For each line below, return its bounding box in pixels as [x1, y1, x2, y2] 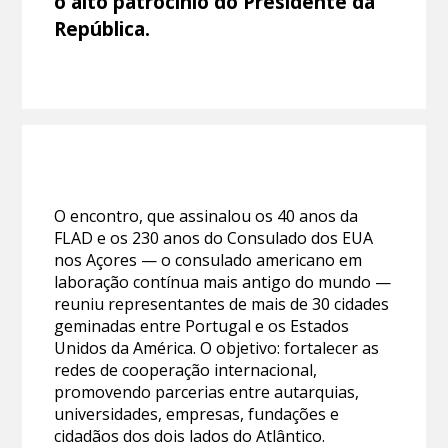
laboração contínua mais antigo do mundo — [54, 270, 392, 293]
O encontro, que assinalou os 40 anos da [54, 204, 359, 227]
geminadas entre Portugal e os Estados [54, 314, 350, 337]
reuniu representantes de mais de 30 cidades [54, 292, 390, 315]
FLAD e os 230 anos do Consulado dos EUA [54, 226, 374, 249]
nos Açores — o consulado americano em [54, 248, 363, 271]
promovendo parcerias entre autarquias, [54, 380, 360, 403]
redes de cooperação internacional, [54, 358, 318, 381]
